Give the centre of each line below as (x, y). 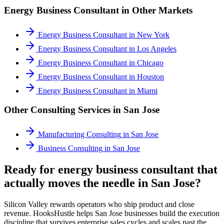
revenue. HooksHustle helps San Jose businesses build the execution (112, 213)
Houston (150, 76)
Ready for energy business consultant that (111, 169)
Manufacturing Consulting (79, 134)
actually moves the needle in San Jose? (102, 183)
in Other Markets (156, 10)
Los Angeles (157, 48)
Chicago (150, 62)
